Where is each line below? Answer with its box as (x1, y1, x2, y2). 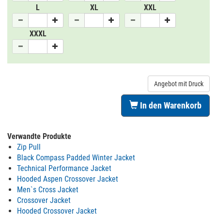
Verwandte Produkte (7, 132, 71, 141)
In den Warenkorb (138, 100, 201, 110)
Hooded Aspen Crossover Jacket (17, 174, 118, 184)
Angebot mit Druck (154, 80, 203, 88)
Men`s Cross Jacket (17, 185, 78, 194)
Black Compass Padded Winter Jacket (17, 153, 135, 162)
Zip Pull (17, 142, 41, 152)
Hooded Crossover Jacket (17, 206, 97, 216)
